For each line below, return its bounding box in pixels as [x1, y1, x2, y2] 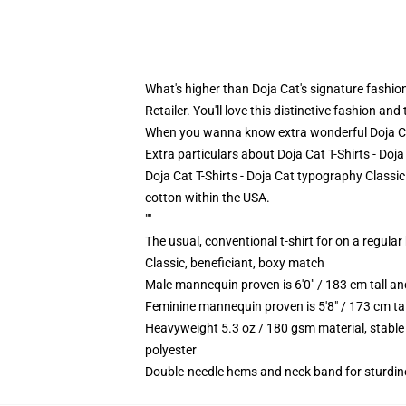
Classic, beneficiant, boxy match [145, 256, 324, 270]
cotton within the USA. [145, 190, 270, 205]
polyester [145, 343, 197, 357]
